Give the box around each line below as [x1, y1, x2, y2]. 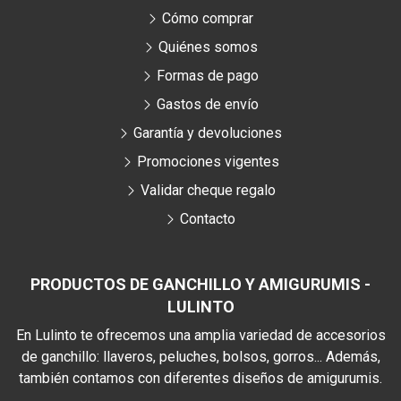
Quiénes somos [158, 38, 258, 56]
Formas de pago [157, 67, 259, 85]
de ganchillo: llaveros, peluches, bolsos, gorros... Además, [21, 348, 380, 366]
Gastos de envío [157, 96, 259, 114]
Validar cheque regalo [140, 182, 276, 200]
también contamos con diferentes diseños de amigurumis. [19, 370, 382, 388]
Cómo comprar [162, 10, 253, 28]
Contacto [180, 210, 235, 228]
